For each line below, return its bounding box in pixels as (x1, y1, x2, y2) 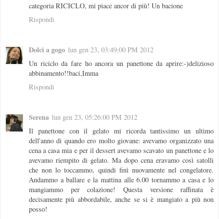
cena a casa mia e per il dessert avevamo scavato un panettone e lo (29, 145, 214, 155)
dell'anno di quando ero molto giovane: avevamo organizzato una (29, 135, 214, 145)
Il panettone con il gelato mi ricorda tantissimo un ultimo (29, 126, 214, 135)
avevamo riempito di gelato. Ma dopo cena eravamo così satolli (29, 155, 214, 165)
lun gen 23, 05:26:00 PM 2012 (52, 112, 137, 122)
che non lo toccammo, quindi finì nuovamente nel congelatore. (29, 165, 214, 175)
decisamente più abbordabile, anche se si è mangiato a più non (29, 194, 214, 204)
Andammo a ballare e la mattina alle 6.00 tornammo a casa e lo (29, 175, 214, 184)
